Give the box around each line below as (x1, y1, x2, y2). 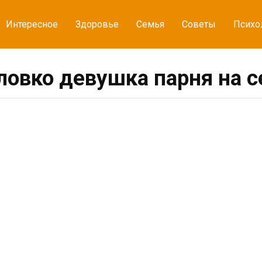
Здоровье (75, 19, 119, 30)
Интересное (6, 19, 58, 30)
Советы (182, 19, 216, 30)
